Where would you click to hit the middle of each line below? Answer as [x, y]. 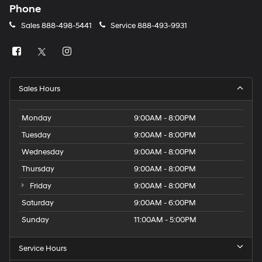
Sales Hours [39, 89]
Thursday [38, 169]
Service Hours [43, 249]
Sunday [35, 220]
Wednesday [43, 152]
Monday [37, 118]
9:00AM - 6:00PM [165, 203]
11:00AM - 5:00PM [165, 220]
